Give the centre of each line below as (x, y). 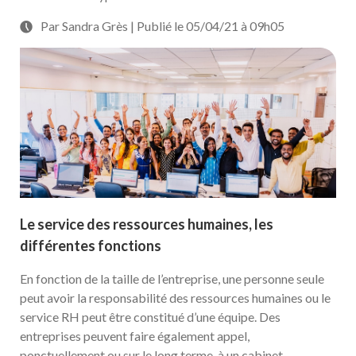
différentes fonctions (91, 246)
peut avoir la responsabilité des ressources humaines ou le (175, 298)
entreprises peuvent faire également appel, (135, 336)
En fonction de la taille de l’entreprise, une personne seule (172, 279)
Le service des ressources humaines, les (147, 224)
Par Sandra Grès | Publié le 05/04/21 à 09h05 (163, 26)
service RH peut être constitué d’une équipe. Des (150, 317)
